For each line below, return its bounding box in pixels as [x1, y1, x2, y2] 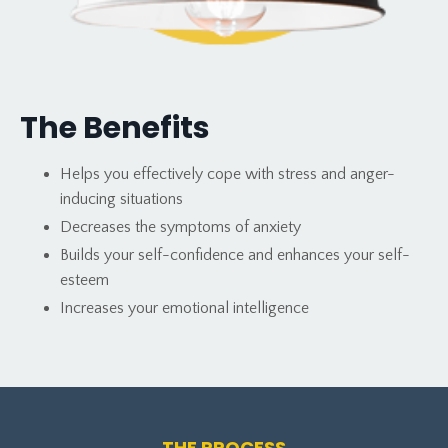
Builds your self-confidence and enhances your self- [60, 245, 410, 264]
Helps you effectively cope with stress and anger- [60, 164, 395, 183]
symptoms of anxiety [156, 217, 301, 236]
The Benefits [20, 106, 210, 149]
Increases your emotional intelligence [60, 299, 309, 318]
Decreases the [60, 217, 156, 236]
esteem [60, 270, 109, 289]
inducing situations [60, 189, 183, 208]
